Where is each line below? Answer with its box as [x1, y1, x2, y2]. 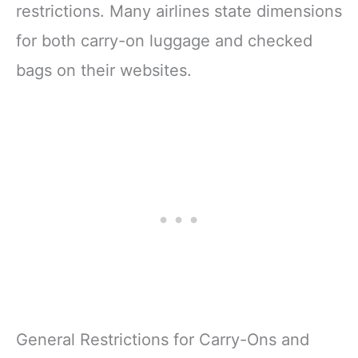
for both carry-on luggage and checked [16, 30, 312, 50]
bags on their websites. [16, 60, 192, 80]
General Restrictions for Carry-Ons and [16, 329, 309, 349]
